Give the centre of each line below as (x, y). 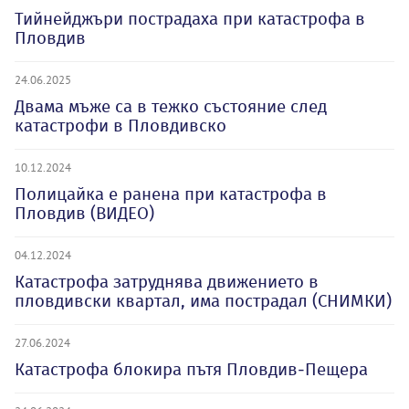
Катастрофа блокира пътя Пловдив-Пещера (191, 369)
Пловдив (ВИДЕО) (84, 213)
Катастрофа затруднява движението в (167, 282)
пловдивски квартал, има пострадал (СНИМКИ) (203, 301)
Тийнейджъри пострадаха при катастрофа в (190, 19)
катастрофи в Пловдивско (121, 126)
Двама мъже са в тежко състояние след (171, 106)
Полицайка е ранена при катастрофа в (171, 194)
